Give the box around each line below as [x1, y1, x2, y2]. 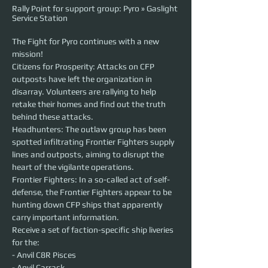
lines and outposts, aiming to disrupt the [12, 150, 166, 160]
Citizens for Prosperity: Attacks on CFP [12, 62, 156, 72]
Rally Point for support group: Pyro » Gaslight [12, 4, 178, 14]
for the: [12, 237, 39, 248]
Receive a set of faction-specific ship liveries [12, 225, 175, 235]
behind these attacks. [12, 112, 93, 122]
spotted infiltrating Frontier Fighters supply [12, 137, 176, 147]
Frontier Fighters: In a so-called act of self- [12, 175, 170, 185]
